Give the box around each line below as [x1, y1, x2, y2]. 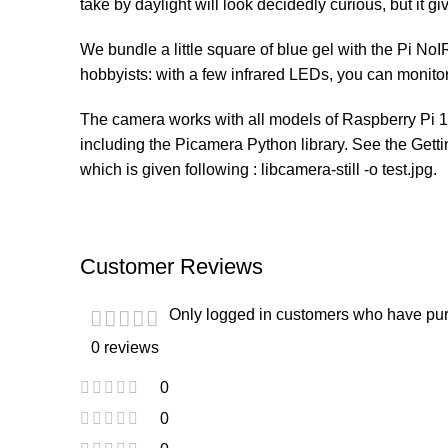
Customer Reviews [80, 254, 263, 279]
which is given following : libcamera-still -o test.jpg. [80, 161, 437, 178]
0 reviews [90, 339, 159, 356]
